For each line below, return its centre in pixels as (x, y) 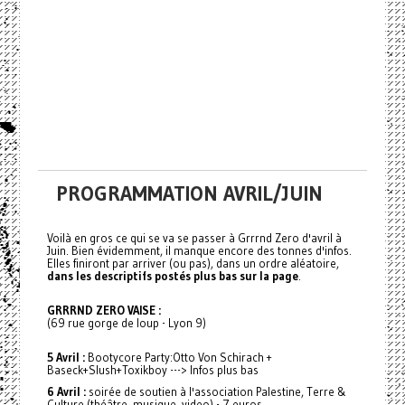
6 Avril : (66, 391)
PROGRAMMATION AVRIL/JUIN (189, 193)
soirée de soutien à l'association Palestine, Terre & (216, 391)
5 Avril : (66, 357)
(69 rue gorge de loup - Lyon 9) (126, 323)
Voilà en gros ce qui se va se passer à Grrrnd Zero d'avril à (194, 238)
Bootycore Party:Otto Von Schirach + (178, 357)
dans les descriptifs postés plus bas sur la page (172, 276)
